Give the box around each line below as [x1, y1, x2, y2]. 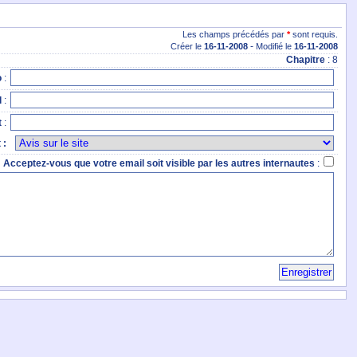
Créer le [170, 41, 204, 51]
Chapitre [285, 54, 325, 65]
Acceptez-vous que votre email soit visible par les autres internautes [2, 158, 315, 169]
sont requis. [289, 29, 338, 39]
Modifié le [255, 41, 294, 51]
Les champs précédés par [182, 29, 287, 39]
